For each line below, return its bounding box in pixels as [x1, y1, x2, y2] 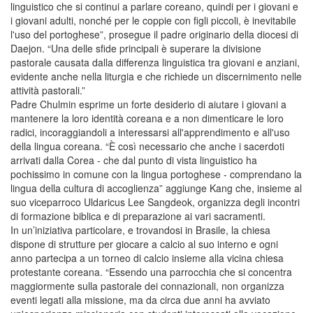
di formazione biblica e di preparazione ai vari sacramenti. [10, 208, 265, 223]
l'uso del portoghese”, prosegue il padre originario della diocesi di [10, 27, 298, 41]
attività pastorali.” [10, 82, 85, 97]
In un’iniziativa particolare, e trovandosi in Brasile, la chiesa [10, 222, 270, 237]
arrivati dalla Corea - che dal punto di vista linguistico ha [10, 152, 257, 167]
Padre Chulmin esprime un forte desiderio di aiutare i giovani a [10, 96, 286, 111]
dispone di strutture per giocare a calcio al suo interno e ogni [10, 236, 278, 251]
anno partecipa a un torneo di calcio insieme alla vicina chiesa [10, 250, 284, 265]
